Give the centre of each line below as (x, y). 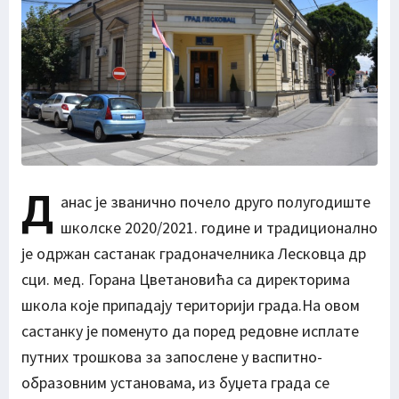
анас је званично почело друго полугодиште (216, 202)
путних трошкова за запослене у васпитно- (172, 357)
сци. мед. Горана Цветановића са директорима (186, 280)
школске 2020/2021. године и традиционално (219, 228)
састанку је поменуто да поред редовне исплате (190, 331)
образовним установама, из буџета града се (175, 383)
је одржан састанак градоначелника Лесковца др (194, 254)
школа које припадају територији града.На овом (191, 305)
